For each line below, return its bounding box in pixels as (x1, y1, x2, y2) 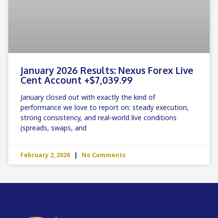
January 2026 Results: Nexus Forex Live (20, 64, 193, 76)
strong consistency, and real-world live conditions (20, 113, 177, 123)
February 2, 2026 (20, 151, 72, 160)
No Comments (80, 151, 126, 160)
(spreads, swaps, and (20, 123, 87, 133)
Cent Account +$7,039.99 (20, 74, 133, 86)
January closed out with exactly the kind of (20, 92, 155, 102)
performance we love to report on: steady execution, (20, 103, 189, 112)
